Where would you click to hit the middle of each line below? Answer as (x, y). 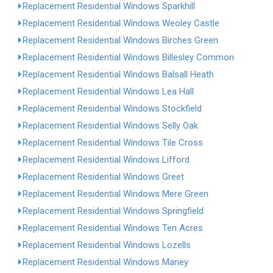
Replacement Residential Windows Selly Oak (110, 126)
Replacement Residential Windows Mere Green (115, 194)
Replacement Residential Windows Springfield (113, 211)
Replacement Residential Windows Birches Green (120, 40)
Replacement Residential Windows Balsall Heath (118, 74)
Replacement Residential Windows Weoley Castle (121, 23)
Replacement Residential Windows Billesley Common (128, 57)
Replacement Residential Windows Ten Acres (113, 228)
